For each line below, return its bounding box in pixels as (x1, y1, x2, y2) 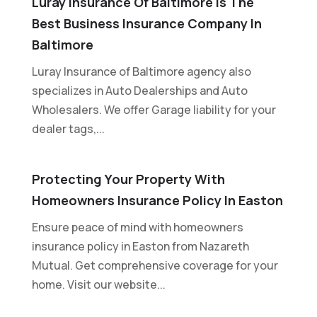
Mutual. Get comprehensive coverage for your (31, 257, 278, 273)
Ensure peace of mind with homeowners (31, 219, 243, 235)
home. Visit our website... (31, 276, 166, 292)
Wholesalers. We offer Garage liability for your (31, 101, 276, 117)
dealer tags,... (31, 120, 105, 137)
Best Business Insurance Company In (31, 14, 262, 32)
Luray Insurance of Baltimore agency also (31, 63, 251, 79)
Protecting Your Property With (31, 170, 225, 188)
